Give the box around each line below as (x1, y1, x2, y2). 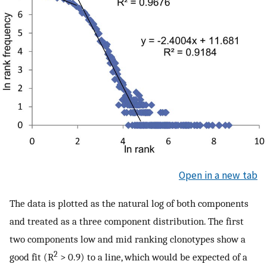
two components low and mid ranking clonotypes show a (10, 233, 246, 246)
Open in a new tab (179, 168, 257, 182)
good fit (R (10, 251, 54, 263)
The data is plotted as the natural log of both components (10, 197, 249, 210)
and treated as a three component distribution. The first (10, 215, 244, 228)
